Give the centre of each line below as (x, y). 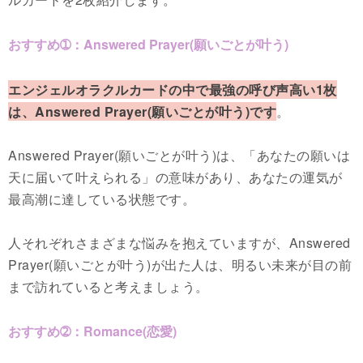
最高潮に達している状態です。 (102, 199)
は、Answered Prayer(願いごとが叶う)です (142, 111)
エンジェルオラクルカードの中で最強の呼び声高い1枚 (173, 89)
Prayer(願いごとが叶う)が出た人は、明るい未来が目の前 (180, 264)
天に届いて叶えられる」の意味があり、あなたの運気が (175, 177)
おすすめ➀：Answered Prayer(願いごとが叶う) (148, 44)
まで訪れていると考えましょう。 (109, 286)
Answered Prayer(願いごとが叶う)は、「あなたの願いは (179, 155)
